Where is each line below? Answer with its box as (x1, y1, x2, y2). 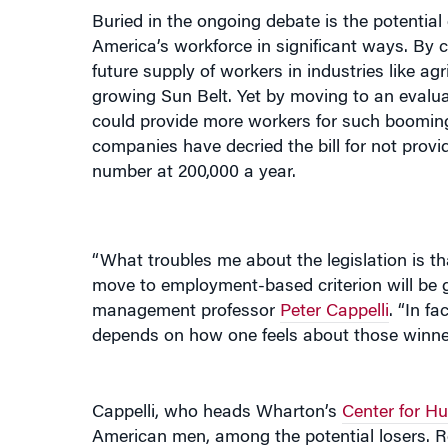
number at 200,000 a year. (91, 139, 296, 157)
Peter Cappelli (279, 278, 389, 296)
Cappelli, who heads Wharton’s (91, 379, 342, 397)
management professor (91, 278, 280, 296)
